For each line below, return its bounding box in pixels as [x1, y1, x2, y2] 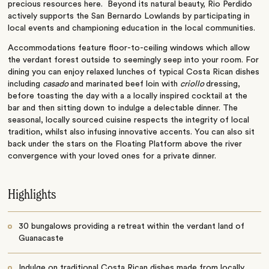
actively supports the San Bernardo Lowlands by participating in [8, 12, 250, 21]
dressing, [206, 80, 241, 89]
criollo [180, 80, 207, 89]
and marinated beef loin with [70, 80, 181, 89]
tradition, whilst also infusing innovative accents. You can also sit [8, 128, 255, 137]
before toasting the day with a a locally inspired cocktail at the [8, 92, 248, 101]
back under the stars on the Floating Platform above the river [8, 140, 243, 149]
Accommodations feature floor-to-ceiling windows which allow [8, 44, 250, 53]
